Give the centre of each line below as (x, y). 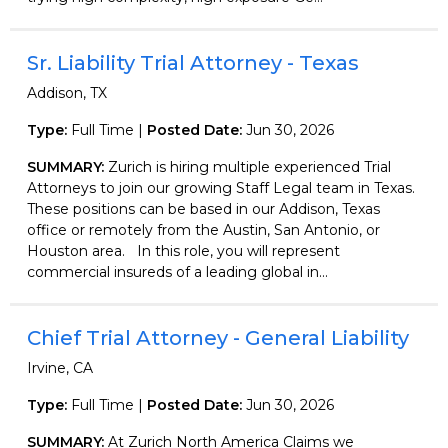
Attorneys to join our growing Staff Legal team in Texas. (223, 187)
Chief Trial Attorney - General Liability (218, 337)
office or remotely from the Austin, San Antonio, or (203, 229)
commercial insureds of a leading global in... (177, 271)
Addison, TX (67, 92)
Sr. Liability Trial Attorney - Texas (193, 62)
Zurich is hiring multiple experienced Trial (249, 166)
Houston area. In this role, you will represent (183, 250)
